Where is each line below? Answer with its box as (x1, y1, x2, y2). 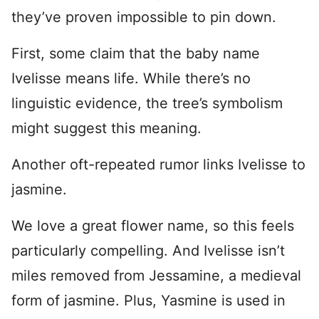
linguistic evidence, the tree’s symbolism (11, 95, 283, 112)
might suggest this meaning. (11, 120, 202, 137)
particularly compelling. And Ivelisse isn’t (11, 242, 285, 259)
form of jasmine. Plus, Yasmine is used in (11, 292, 286, 309)
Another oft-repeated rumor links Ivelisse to (11, 156, 305, 173)
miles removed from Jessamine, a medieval (11, 267, 301, 284)
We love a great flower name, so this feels (11, 217, 294, 234)
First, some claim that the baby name (11, 45, 260, 62)
